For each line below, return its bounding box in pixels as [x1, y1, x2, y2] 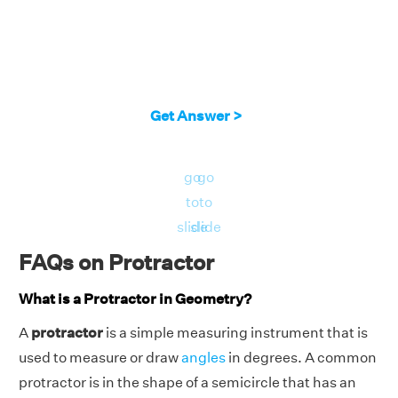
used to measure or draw [19, 348, 181, 366]
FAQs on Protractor [19, 249, 214, 275]
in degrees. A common [226, 348, 377, 366]
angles [181, 348, 226, 366]
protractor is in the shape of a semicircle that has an [19, 373, 356, 391]
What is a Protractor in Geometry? [19, 290, 251, 307]
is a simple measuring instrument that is [103, 323, 368, 341]
